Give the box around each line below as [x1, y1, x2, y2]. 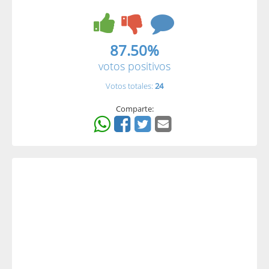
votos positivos [98, 59, 171, 73]
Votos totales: [106, 80, 155, 91]
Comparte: [115, 103, 154, 114]
